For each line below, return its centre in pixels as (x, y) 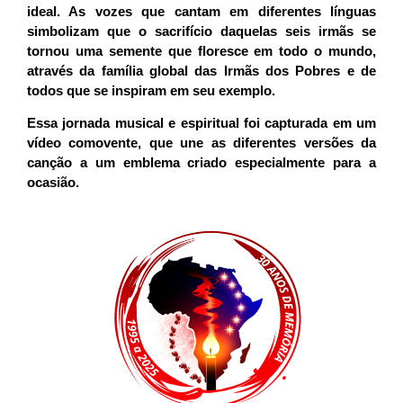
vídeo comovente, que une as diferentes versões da (201, 143)
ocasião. (55, 183)
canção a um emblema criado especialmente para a (201, 163)
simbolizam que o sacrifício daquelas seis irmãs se (201, 31)
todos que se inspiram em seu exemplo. (151, 90)
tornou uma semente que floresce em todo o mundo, (201, 50)
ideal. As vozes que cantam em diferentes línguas (201, 11)
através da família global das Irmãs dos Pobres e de (201, 70)
